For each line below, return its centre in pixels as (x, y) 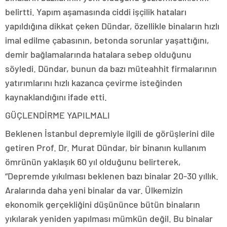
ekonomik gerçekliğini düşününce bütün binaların (103, 204)
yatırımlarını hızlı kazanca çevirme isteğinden (94, 83)
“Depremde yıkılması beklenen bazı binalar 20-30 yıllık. (112, 176)
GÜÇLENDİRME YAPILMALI (58, 115)
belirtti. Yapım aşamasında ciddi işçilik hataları (96, 12)
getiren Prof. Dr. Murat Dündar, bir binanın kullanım (106, 148)
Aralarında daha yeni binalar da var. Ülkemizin (94, 190)
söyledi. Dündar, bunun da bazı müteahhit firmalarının (111, 69)
